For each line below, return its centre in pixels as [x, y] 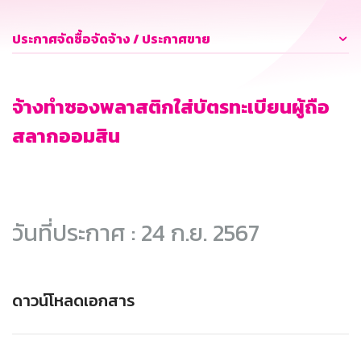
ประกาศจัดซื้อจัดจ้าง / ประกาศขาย [111, 39]
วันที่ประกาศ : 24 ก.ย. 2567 [136, 233]
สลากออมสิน [66, 136]
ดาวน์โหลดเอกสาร [73, 301]
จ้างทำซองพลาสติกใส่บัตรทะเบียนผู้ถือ [171, 107]
